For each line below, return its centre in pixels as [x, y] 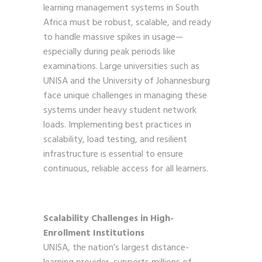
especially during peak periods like [109, 52]
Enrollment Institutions [94, 233]
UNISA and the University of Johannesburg [127, 81]
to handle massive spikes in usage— [113, 37]
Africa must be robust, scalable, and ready [127, 23]
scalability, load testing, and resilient [115, 139]
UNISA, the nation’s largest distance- [116, 248]
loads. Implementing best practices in [117, 125]
